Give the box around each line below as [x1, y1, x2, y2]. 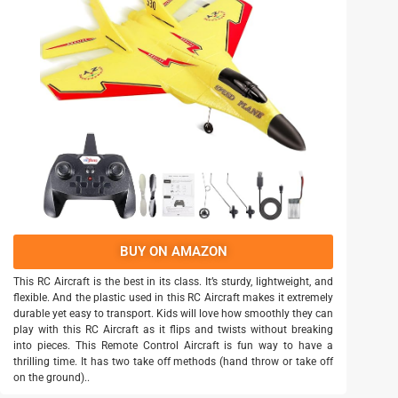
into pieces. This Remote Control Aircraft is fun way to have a [13, 338, 333, 352]
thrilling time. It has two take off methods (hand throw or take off [13, 354, 333, 368]
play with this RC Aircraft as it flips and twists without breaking [13, 322, 333, 336]
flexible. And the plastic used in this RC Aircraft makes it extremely [13, 291, 333, 304]
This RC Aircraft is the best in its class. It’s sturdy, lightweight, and [13, 275, 333, 288]
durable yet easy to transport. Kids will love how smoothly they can [13, 306, 333, 320]
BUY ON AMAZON [119, 243, 227, 259]
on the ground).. [13, 370, 90, 384]
